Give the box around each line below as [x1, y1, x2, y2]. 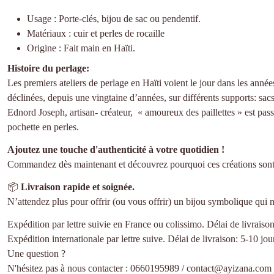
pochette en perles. [7, 122, 79, 133]
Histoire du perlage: [7, 63, 89, 74]
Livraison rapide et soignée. [21, 181, 135, 192]
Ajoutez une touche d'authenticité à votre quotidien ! [7, 144, 224, 155]
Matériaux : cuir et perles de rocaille [27, 28, 165, 39]
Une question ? [7, 248, 65, 259]
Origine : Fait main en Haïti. [27, 42, 135, 53]
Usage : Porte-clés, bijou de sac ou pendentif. [27, 13, 201, 24]
